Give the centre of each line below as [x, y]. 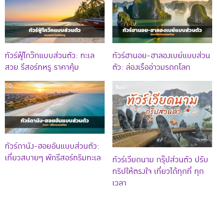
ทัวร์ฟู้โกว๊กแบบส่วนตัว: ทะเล [50, 56]
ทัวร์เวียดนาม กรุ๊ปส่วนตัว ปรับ [160, 160]
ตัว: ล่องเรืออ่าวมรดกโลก [151, 68]
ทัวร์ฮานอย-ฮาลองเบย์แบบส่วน [161, 56]
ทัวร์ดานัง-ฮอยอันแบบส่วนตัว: [52, 146]
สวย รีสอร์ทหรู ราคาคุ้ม [42, 68]
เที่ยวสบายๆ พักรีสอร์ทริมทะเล [53, 158]
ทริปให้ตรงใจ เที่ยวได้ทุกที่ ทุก [158, 172]
